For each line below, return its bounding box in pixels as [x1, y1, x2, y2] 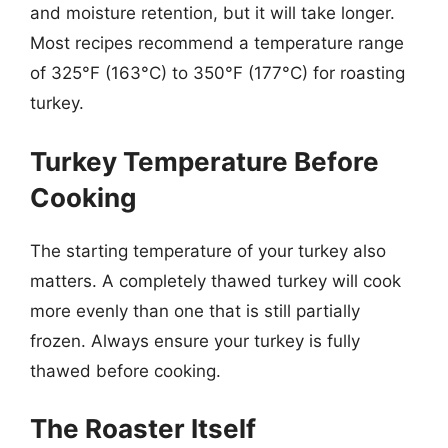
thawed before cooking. [30, 360, 221, 381]
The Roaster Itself [30, 413, 256, 444]
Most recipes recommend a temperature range [30, 33, 404, 53]
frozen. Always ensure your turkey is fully [30, 330, 360, 351]
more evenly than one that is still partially [30, 300, 360, 321]
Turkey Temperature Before [30, 145, 379, 177]
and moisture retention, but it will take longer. [30, 3, 395, 23]
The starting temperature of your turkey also [30, 240, 386, 261]
